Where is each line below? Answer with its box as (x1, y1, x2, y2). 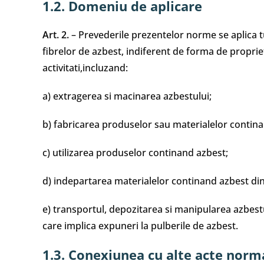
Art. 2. (42, 28, 69, 41)
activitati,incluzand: (42, 61, 128, 74)
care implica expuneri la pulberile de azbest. (42, 219, 238, 232)
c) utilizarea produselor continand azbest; (42, 146, 228, 159)
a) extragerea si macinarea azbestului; (42, 90, 212, 103)
